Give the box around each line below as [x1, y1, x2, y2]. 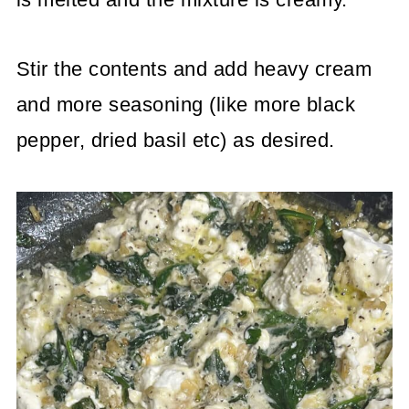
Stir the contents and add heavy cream [16, 57, 372, 80]
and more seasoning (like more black [16, 92, 356, 116]
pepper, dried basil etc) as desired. [16, 128, 335, 152]
